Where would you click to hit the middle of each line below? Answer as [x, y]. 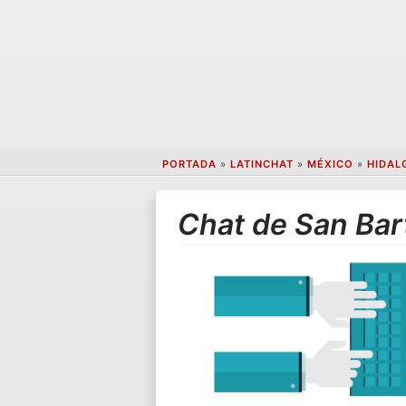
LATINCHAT [261, 164]
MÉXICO [330, 164]
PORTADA [189, 164]
